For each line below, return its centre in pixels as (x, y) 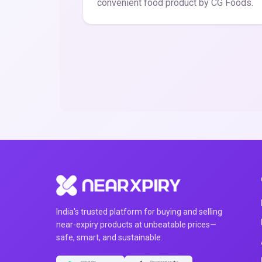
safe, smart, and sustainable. (109, 237)
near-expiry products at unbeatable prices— (136, 225)
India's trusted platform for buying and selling (139, 212)
